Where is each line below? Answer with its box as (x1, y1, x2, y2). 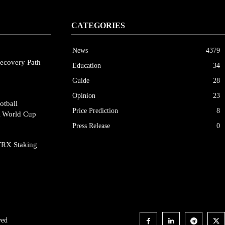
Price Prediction (72, 107, 118, 115)
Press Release (72, 122, 110, 130)
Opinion (72, 92, 95, 100)
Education (72, 62, 101, 70)
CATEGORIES (71, 21, 125, 30)
